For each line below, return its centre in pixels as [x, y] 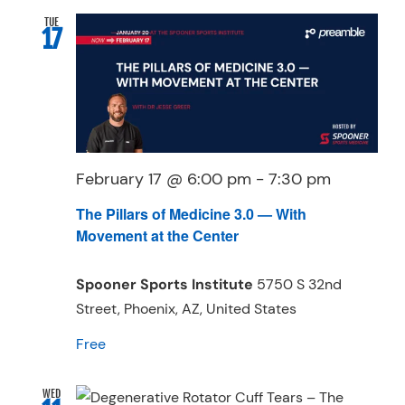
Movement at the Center [157, 236]
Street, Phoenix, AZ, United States [186, 309]
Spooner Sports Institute [166, 285]
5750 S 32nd [299, 285]
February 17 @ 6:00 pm [164, 179]
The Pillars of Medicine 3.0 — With [191, 214]
